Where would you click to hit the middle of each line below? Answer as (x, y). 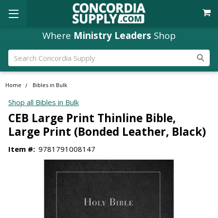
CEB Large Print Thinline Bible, (92, 118)
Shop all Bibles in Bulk (43, 102)
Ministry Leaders (112, 35)
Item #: (21, 149)
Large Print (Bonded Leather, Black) (107, 131)
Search (19, 55)
